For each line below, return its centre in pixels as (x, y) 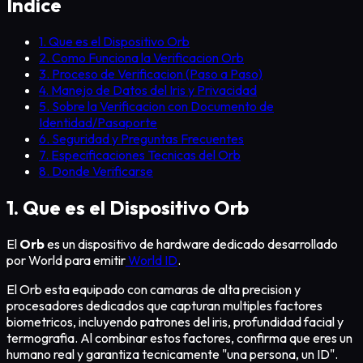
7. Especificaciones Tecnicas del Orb (140, 155)
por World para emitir (66, 261)
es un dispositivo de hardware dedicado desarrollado (191, 244)
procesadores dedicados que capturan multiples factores (164, 306)
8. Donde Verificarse (96, 171)
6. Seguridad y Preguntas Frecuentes (141, 139)
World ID (152, 261)
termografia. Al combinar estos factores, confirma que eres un (179, 338)
